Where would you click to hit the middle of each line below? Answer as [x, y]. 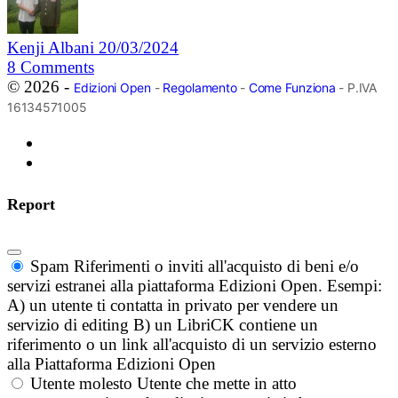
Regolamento [200, 88]
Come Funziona [292, 88]
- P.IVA [356, 88]
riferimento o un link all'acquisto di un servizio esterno [192, 345]
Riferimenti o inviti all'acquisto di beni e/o [216, 267]
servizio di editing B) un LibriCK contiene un [163, 325]
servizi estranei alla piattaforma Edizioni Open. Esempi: [195, 286]
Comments [57, 68]
